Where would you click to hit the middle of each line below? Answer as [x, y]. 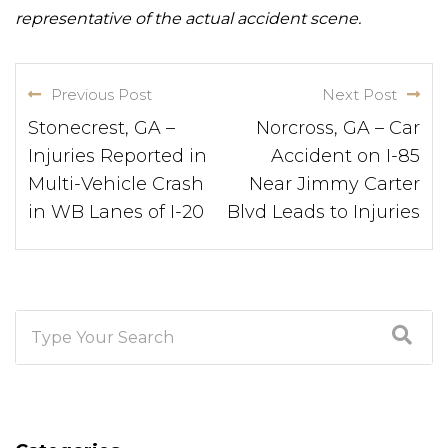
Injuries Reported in [117, 155]
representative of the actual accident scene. [188, 18]
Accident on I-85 [345, 155]
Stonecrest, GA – [101, 127]
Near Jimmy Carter [334, 183]
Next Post [359, 94]
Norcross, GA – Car [338, 127]
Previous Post [101, 94]
